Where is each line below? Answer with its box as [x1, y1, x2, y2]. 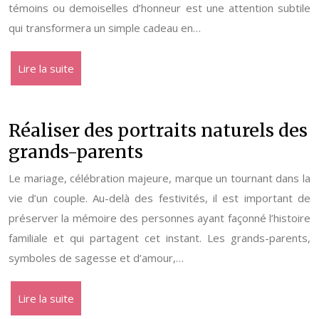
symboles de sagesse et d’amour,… [9, 251, 184, 265]
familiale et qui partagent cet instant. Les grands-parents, [9, 231, 310, 245]
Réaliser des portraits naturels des [9, 119, 308, 142]
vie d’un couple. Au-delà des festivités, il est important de [9, 191, 310, 205]
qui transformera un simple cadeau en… [9, 21, 201, 35]
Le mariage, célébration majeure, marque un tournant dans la [9, 171, 310, 185]
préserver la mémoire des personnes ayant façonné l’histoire [9, 211, 310, 225]
